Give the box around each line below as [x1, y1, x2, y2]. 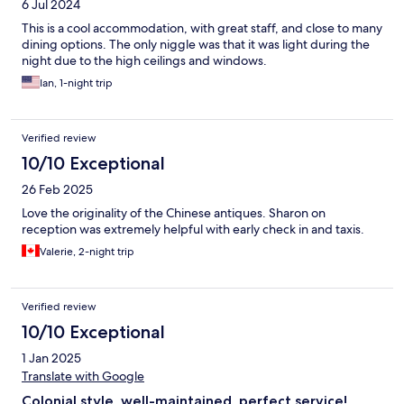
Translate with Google [22, 368, 144, 385]
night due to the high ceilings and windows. [22, 52, 267, 69]
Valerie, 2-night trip [40, 244, 134, 260]
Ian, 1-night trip [40, 76, 113, 91]
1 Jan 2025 [22, 350, 81, 367]
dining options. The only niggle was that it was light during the [22, 36, 370, 53]
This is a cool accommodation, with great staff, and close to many [22, 20, 382, 37]
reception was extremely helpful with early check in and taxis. [22, 221, 364, 238]
